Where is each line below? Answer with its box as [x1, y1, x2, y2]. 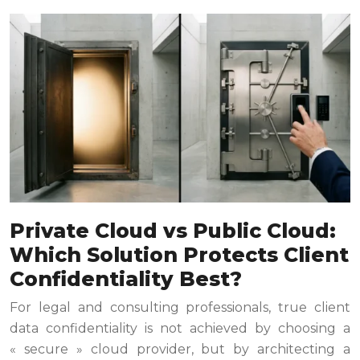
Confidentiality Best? [10, 267, 242, 292]
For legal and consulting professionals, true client [10, 300, 350, 316]
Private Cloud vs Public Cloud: [10, 219, 336, 243]
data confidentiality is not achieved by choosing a [10, 321, 350, 337]
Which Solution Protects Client [10, 243, 349, 268]
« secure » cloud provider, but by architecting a [10, 342, 350, 358]
